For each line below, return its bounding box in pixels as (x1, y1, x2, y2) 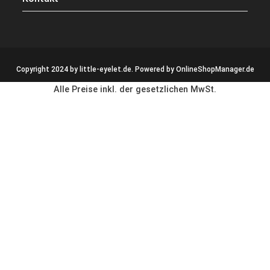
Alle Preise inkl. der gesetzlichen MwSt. (54, 84, 216, 95)
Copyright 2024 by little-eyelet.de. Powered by (16, 65, 176, 74)
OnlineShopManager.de (175, 65, 254, 74)
